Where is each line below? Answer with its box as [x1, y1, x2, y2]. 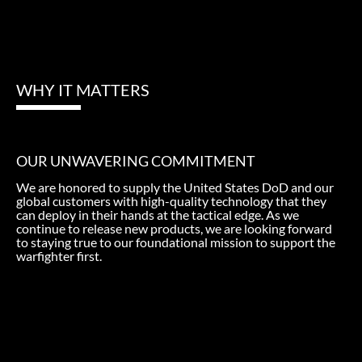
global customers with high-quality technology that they [16, 192, 326, 208]
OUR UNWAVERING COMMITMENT [16, 151, 255, 170]
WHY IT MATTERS [16, 80, 149, 99]
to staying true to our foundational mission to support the [16, 234, 335, 250]
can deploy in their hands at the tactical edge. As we [16, 206, 299, 222]
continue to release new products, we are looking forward [16, 220, 332, 236]
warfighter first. [16, 247, 102, 263]
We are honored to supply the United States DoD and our [16, 179, 334, 195]
